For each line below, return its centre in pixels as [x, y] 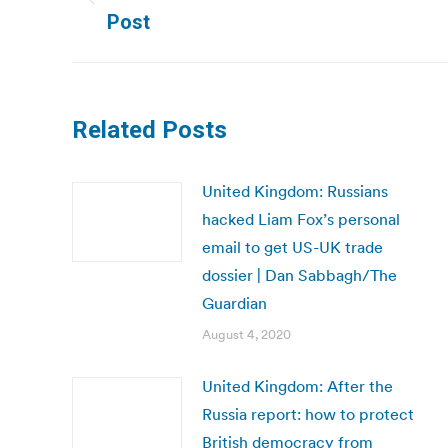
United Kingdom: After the [297, 386]
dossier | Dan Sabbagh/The [299, 275]
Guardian [234, 303]
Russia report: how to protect [308, 414]
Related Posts [149, 130]
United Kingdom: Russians [295, 191]
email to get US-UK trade [292, 247]
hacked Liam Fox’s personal [301, 219]
